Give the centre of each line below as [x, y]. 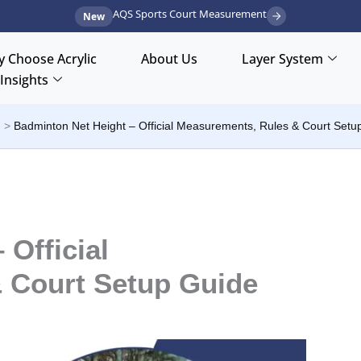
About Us [169, 59]
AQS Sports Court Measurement [190, 14]
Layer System [282, 59]
